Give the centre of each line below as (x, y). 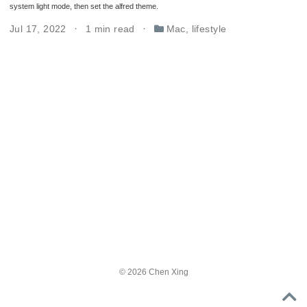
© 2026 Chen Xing (153, 272)
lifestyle (209, 29)
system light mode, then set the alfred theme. (84, 7)
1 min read (112, 29)
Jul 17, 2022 (39, 29)
